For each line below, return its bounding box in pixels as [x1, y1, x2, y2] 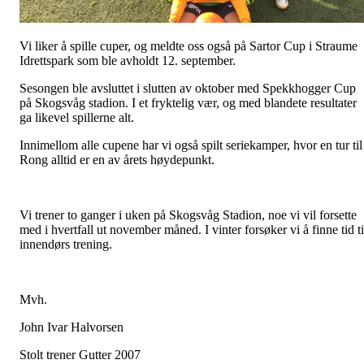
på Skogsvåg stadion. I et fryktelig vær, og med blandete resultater [19, 95, 357, 110]
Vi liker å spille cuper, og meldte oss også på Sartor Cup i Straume [19, 38, 357, 53]
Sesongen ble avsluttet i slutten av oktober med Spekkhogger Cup [19, 80, 356, 95]
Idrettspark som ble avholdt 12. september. [19, 53, 236, 67]
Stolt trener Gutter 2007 [19, 347, 141, 362]
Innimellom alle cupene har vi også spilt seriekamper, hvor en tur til [19, 137, 362, 152]
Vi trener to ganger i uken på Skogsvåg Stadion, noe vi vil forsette [19, 207, 357, 222]
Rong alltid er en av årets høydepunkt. [19, 152, 214, 167]
